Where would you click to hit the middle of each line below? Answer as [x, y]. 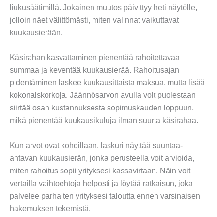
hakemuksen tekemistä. [50, 208]
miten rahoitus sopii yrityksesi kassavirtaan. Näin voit [100, 170]
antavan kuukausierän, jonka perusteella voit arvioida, [102, 158]
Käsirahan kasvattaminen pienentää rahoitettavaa [95, 58]
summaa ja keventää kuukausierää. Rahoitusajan [94, 70]
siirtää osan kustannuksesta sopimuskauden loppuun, [102, 108]
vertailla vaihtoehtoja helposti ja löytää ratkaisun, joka [101, 183]
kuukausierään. [36, 32]
